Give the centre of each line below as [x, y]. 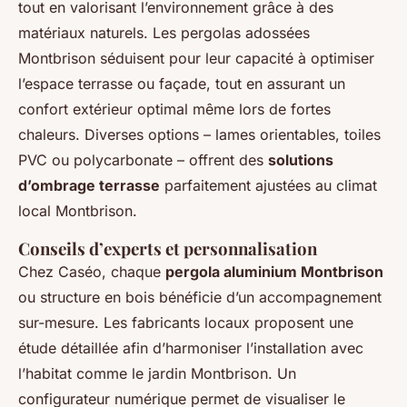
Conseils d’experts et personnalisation [168, 249]
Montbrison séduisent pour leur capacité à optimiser [196, 59]
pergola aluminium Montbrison [274, 272]
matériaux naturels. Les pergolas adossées [164, 33]
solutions [301, 160]
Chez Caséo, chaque [92, 272]
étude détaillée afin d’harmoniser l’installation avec [191, 348]
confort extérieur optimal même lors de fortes [174, 109]
